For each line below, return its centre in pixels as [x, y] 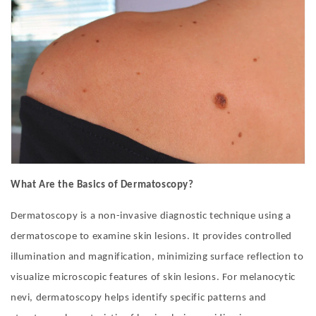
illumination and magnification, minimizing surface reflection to [157, 257]
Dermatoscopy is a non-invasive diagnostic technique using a [151, 217]
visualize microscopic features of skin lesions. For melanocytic [153, 278]
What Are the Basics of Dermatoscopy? [102, 186]
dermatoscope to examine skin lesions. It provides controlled [152, 237]
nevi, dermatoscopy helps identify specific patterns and [139, 298]
